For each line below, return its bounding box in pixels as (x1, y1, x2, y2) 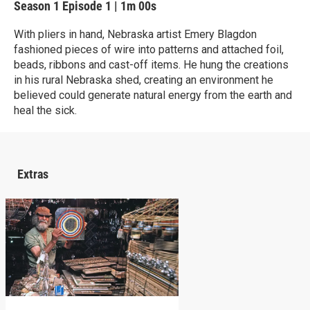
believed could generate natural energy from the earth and (14, 89, 292, 102)
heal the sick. (14, 104, 77, 117)
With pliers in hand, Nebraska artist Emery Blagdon (14, 28, 257, 41)
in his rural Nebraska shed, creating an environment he (14, 73, 273, 86)
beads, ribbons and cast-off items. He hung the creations (14, 58, 289, 71)
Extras (17, 167, 48, 181)
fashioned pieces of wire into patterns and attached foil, (14, 43, 284, 56)
